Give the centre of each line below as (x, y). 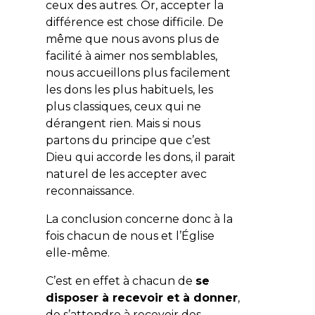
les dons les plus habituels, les (129, 89)
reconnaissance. (90, 191)
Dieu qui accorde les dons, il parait (140, 157)
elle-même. (77, 252)
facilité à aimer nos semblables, (131, 56)
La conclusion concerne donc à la (139, 219)
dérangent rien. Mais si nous (123, 123)
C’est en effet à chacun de (120, 281)
